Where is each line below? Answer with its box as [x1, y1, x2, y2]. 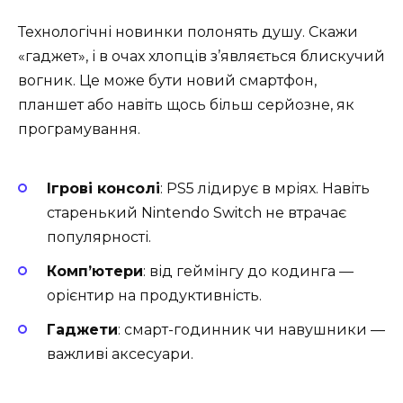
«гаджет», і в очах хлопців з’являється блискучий [18, 48, 385, 66]
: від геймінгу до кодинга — [143, 262, 354, 280]
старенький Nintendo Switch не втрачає [47, 203, 346, 221]
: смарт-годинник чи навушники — [118, 321, 385, 338]
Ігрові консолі [47, 179, 160, 197]
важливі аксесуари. [47, 345, 193, 363]
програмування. [18, 121, 140, 139]
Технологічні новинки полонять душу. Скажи [18, 23, 358, 41]
